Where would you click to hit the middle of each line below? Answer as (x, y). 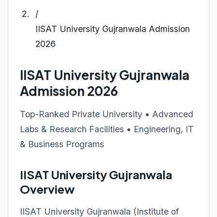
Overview (47, 189)
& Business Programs (62, 144)
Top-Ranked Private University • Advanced (107, 114)
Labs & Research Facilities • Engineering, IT (107, 129)
